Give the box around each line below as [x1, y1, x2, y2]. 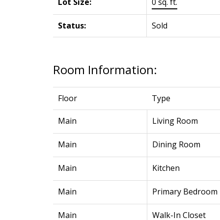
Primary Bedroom [152, 186, 218, 197]
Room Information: [53, 61, 157, 78]
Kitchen [152, 162, 180, 173]
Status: [57, 20, 86, 31]
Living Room [152, 115, 198, 126]
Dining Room [152, 138, 200, 150]
